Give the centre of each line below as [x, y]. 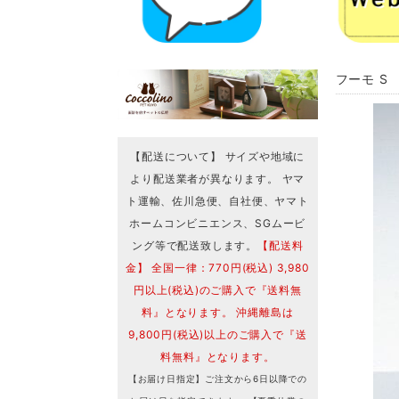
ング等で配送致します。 [195, 245]
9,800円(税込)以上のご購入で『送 [218, 334]
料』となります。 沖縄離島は [218, 312]
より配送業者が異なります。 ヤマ [218, 178]
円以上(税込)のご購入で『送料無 [217, 289]
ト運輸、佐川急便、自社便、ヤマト [217, 200]
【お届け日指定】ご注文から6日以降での [217, 378]
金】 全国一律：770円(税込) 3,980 [218, 267]
